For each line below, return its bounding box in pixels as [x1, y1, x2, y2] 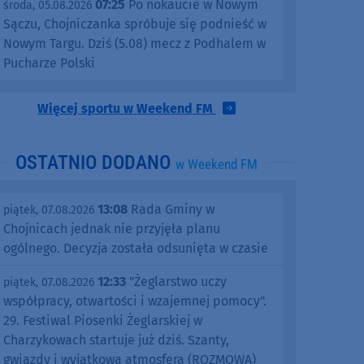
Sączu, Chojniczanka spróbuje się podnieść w [3, 16, 266, 32]
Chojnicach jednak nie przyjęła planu [3, 221, 220, 237]
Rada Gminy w [128, 201, 214, 218]
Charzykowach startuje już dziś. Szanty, [3, 332, 229, 349]
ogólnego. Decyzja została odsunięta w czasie [3, 240, 268, 257]
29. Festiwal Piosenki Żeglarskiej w [3, 313, 202, 329]
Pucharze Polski [3, 55, 95, 71]
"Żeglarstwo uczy [126, 274, 227, 290]
